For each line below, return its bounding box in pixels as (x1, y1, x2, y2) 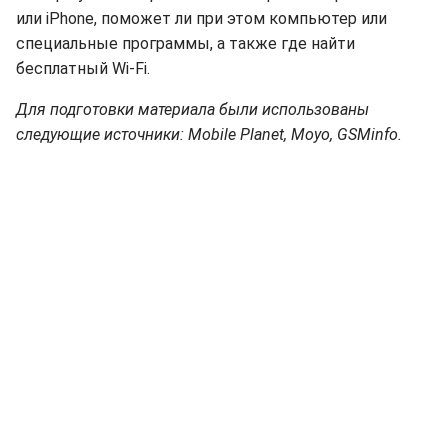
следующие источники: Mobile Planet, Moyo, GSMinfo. (16, 125, 402, 144)
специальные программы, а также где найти (16, 34, 355, 53)
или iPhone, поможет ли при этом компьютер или (16, 9, 387, 28)
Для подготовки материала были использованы (16, 100, 369, 119)
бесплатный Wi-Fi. (16, 59, 150, 78)
